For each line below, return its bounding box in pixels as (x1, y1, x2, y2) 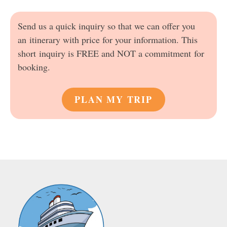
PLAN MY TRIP (74, 93, 153, 106)
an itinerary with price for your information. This (18, 33, 198, 46)
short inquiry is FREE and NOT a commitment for (18, 47, 204, 60)
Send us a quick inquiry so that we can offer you (18, 20, 195, 32)
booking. (18, 61, 50, 73)
